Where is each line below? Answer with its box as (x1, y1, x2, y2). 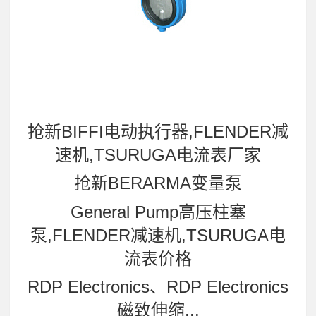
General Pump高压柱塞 (70, 202, 246, 221)
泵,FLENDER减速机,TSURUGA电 (30, 225, 286, 245)
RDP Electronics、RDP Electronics (28, 277, 288, 297)
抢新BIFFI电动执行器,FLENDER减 (28, 121, 288, 141)
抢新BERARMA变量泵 (74, 174, 242, 193)
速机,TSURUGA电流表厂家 (55, 145, 261, 164)
